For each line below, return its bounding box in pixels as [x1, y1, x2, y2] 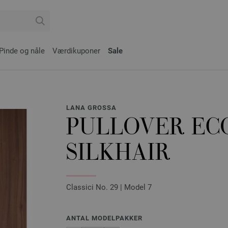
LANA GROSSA [66, 104, 117, 111]
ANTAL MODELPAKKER [66, 214, 142, 222]
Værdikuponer [52, 46, 100, 55]
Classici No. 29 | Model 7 [66, 183, 152, 192]
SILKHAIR [66, 143, 170, 166]
